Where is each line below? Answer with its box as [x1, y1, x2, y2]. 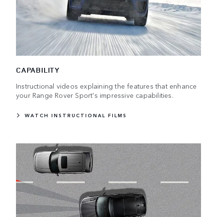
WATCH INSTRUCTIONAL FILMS [25, 112, 127, 119]
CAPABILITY [16, 65, 60, 76]
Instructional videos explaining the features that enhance [16, 81, 197, 91]
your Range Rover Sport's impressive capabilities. [16, 90, 173, 100]
